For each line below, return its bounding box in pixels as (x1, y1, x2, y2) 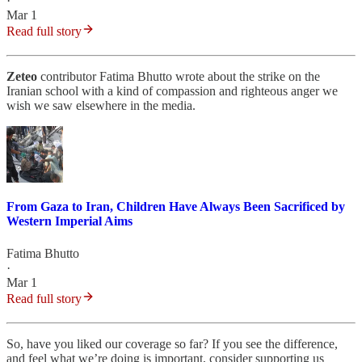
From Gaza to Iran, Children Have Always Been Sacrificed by (6, 200, 345, 214)
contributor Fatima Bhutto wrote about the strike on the (37, 69, 320, 84)
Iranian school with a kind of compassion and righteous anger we (6, 84, 338, 99)
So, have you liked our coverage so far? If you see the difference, (6, 336, 338, 351)
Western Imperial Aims (6, 214, 133, 229)
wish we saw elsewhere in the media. (6, 99, 196, 113)
